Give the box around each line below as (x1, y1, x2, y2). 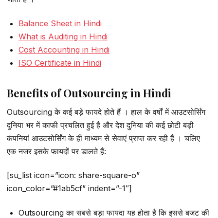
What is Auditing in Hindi (18, 31, 108, 41)
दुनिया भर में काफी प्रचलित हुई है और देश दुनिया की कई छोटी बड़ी (7, 120, 194, 130)
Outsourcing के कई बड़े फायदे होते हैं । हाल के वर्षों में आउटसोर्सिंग (7, 107, 205, 117)
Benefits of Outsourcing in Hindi (7, 85, 171, 100)
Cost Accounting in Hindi (18, 44, 109, 54)
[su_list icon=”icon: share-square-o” (7, 170, 140, 181)
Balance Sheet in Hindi (18, 18, 102, 28)
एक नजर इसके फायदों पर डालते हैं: (7, 146, 106, 156)
